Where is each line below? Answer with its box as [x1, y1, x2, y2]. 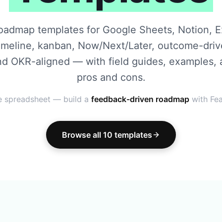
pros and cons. [76, 71, 146, 83]
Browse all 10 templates [62, 129, 152, 140]
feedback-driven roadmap [91, 94, 189, 104]
